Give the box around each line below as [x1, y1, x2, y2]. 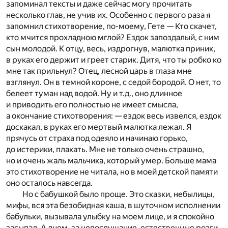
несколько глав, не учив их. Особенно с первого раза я [6, 10, 210, 20]
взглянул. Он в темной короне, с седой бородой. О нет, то [6, 77, 221, 87]
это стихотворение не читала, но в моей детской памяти [6, 166, 218, 177]
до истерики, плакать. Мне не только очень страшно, [6, 144, 204, 154]
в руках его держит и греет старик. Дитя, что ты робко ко [6, 54, 221, 65]
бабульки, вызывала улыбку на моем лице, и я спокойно [6, 211, 214, 221]
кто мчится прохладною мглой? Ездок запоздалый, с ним [6, 32, 219, 42]
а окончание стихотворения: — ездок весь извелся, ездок [6, 110, 221, 121]
